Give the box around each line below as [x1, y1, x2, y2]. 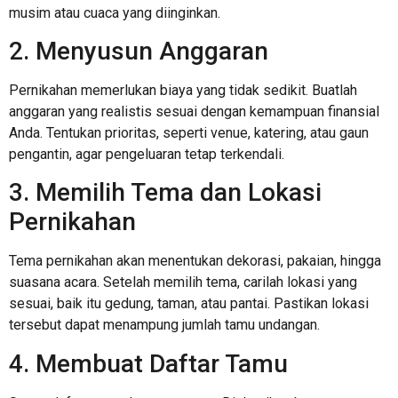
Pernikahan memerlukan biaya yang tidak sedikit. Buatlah [9, 82, 357, 99]
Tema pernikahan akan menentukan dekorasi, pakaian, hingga [9, 252, 381, 270]
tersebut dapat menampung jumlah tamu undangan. [9, 316, 320, 334]
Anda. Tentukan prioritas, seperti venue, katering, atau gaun [9, 124, 369, 142]
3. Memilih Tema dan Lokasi [9, 178, 322, 208]
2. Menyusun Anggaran [9, 36, 268, 67]
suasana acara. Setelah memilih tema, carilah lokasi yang [9, 274, 357, 291]
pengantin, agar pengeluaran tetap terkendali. [9, 146, 284, 163]
